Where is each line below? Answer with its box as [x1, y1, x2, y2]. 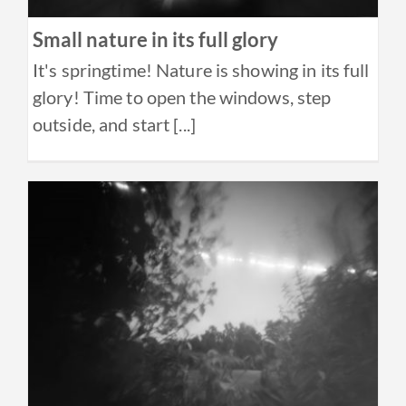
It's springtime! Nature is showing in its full [33, 58, 370, 81]
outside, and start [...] [33, 112, 196, 135]
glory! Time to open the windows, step [33, 85, 332, 108]
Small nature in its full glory [33, 26, 278, 52]
